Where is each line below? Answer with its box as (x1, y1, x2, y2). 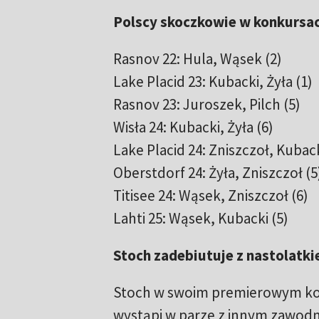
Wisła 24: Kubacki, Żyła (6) (113, 117, 273, 137)
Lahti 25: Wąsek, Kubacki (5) (113, 209, 288, 229)
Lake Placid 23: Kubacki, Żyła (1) (113, 72, 313, 92)
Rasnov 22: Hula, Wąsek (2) (113, 49, 282, 69)
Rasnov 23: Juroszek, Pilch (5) (113, 95, 300, 115)
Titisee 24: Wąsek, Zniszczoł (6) (113, 186, 308, 206)
